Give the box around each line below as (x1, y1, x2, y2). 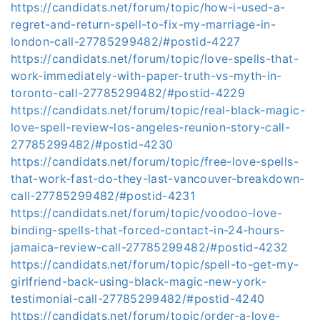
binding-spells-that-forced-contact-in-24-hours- (11, 223, 285, 237)
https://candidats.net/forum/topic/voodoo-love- (11, 206, 283, 220)
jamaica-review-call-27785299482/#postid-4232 (11, 240, 289, 254)
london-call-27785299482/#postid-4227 (11, 34, 241, 49)
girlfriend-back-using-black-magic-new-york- (11, 274, 267, 289)
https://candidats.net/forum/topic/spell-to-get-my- (11, 257, 299, 271)
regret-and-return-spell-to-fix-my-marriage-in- (11, 17, 276, 31)
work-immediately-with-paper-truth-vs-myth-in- (11, 69, 282, 83)
